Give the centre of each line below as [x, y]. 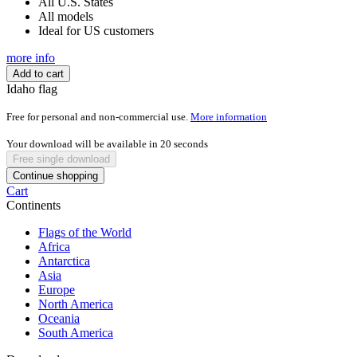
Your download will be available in [83, 144]
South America [76, 333]
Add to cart [38, 74]
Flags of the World [85, 233]
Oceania [59, 319]
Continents [33, 206]
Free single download [61, 159]
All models [66, 17]
